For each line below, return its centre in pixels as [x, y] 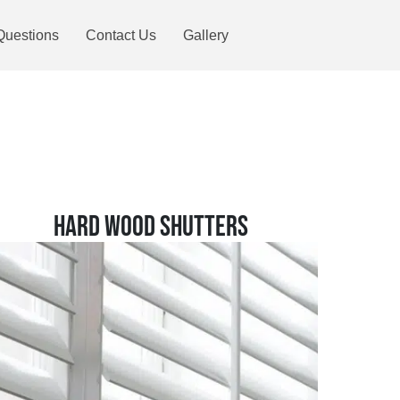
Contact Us [121, 35]
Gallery [206, 35]
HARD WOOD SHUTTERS [151, 228]
